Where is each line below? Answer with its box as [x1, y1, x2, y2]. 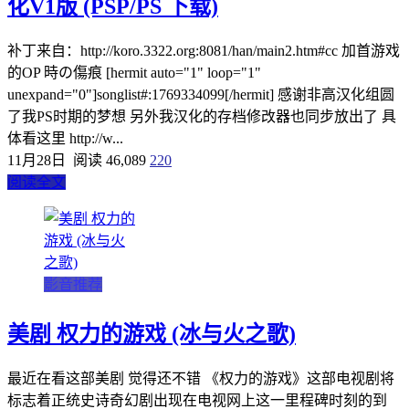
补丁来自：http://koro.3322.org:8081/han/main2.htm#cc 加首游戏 [7, 42, 400, 58]
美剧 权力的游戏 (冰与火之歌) [7, 321, 296, 346]
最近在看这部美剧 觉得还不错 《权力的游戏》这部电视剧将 [7, 370, 394, 386]
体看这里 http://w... [7, 130, 123, 146]
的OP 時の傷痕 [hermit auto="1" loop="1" [7, 64, 261, 80]
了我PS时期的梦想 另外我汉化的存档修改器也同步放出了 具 [7, 108, 396, 124]
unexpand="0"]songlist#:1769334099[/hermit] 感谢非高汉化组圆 [7, 86, 394, 102]
